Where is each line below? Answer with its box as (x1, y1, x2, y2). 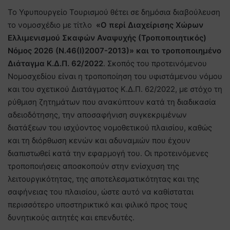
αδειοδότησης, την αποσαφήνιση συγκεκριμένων (8, 109, 187, 120)
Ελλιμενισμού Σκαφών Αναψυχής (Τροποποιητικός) (8, 32, 206, 43)
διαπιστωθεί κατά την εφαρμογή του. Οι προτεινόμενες (8, 148, 208, 158)
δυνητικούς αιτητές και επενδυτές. (8, 212, 135, 222)
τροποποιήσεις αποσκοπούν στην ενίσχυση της (8, 161, 179, 171)
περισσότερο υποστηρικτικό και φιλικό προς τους (8, 199, 187, 209)
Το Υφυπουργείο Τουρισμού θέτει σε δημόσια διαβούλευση (8, 7, 220, 17)
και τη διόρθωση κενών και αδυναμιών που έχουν (8, 135, 190, 145)
